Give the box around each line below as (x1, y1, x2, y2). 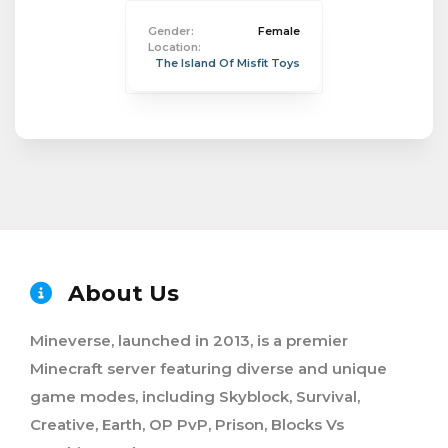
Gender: (148, 24, 194, 38)
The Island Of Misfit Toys (155, 56, 300, 70)
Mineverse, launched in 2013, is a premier (30, 331, 348, 350)
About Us (62, 280, 179, 307)
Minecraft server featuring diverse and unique (30, 359, 387, 378)
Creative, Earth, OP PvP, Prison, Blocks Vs (30, 415, 344, 434)
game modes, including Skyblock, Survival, (30, 387, 360, 406)
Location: (148, 40, 201, 54)
